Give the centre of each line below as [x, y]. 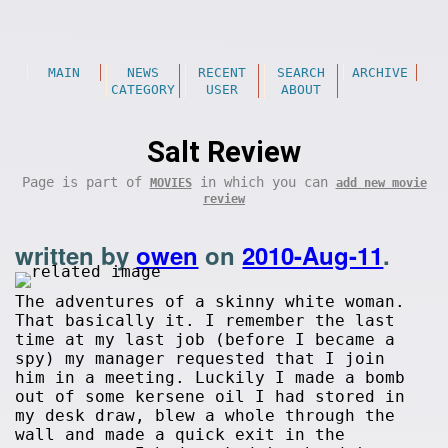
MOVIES [170, 183]
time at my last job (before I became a [205, 339]
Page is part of [85, 182]
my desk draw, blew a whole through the [205, 415]
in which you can [263, 182]
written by [76, 255]
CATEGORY [142, 89]
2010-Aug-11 [313, 255]
